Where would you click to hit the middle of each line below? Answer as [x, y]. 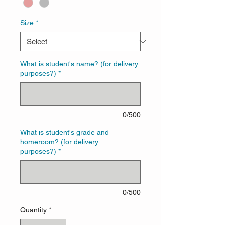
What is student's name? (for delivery [79, 64]
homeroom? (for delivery [59, 142]
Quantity [33, 210]
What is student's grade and [65, 132]
